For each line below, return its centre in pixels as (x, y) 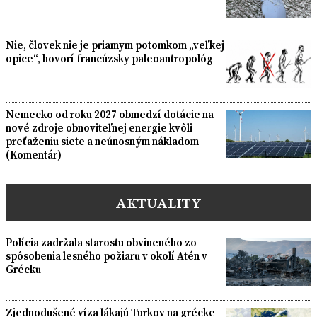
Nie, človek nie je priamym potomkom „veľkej (115, 45)
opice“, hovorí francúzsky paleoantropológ (109, 58)
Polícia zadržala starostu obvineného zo (101, 243)
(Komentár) (34, 155)
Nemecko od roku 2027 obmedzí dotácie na (110, 115)
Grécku (23, 270)
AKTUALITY (158, 203)
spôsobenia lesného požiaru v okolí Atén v (106, 256)
